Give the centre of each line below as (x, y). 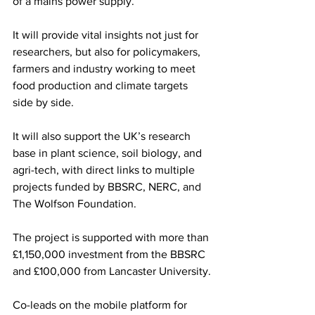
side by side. (43, 103)
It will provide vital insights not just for (107, 35)
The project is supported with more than (112, 238)
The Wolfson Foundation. (75, 204)
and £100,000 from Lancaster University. (112, 271)
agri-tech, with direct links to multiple (105, 170)
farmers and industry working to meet (105, 69)
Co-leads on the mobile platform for (101, 305)
